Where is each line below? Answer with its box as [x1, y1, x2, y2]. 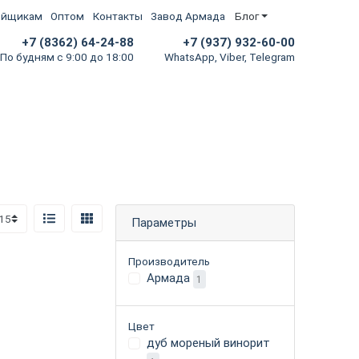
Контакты [92, 10, 143, 23]
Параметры [131, 216, 196, 230]
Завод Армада [151, 10, 226, 23]
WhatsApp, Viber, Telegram [164, 50, 295, 64]
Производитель [128, 255, 210, 268]
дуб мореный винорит [146, 336, 270, 351]
